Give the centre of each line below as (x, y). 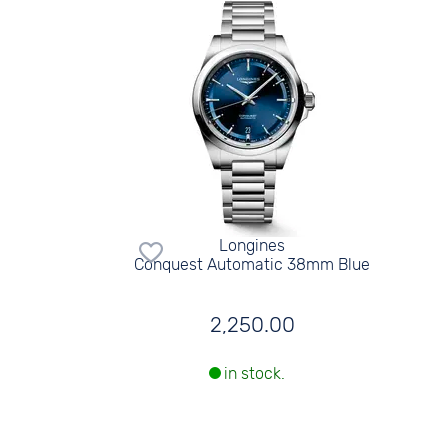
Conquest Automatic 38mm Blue (252, 264)
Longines (252, 245)
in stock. (255, 374)
